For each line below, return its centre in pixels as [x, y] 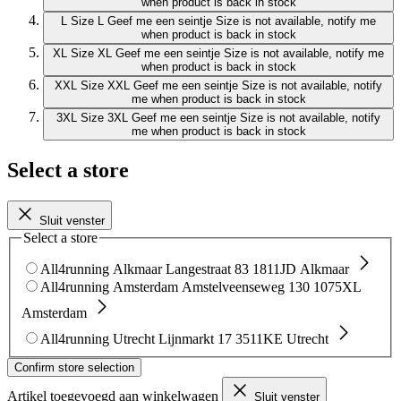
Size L [87, 21]
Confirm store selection [74, 367]
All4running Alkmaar [101, 269]
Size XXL [105, 86]
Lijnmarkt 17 [195, 338]
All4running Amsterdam [109, 286]
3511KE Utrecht [282, 338]
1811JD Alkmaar [301, 269]
